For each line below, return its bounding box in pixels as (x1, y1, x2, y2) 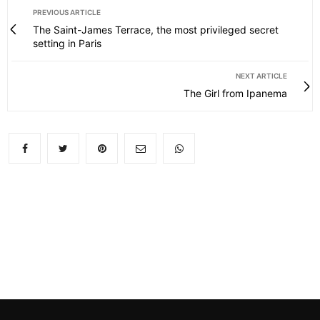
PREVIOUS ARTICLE (33, 8, 101, 17)
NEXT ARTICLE (236, 71, 287, 81)
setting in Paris (33, 37, 101, 50)
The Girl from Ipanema (184, 87, 287, 100)
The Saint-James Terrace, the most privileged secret (33, 24, 279, 36)
